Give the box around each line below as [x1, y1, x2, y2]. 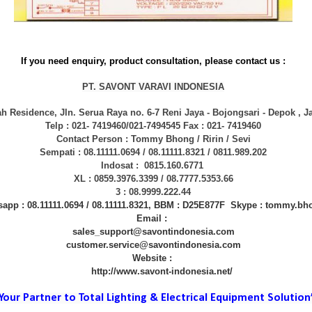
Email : [136, 213, 170, 224]
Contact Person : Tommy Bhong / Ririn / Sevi [56, 134, 251, 144]
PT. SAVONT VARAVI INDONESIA [82, 81, 224, 92]
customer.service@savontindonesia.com [65, 240, 241, 250]
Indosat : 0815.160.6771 [100, 160, 206, 171]
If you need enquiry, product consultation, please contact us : [21, 56, 286, 66]
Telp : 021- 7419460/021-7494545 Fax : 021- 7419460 [42, 120, 264, 131]
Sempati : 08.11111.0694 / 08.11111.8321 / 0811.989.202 [40, 147, 267, 157]
